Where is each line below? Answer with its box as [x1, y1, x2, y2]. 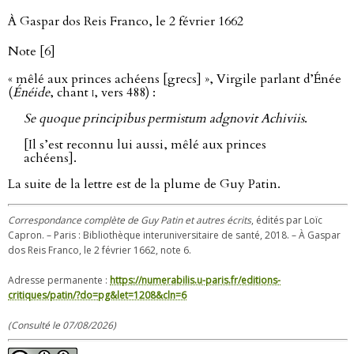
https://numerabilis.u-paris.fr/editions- [110, 273, 281, 287]
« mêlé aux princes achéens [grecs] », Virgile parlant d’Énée [8, 70, 341, 88]
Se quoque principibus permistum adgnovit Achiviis [24, 110, 304, 127]
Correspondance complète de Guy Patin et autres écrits [8, 213, 251, 227]
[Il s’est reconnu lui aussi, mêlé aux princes [24, 136, 266, 153]
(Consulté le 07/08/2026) [8, 318, 116, 332]
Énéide [13, 84, 50, 101]
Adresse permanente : [8, 273, 110, 287]
